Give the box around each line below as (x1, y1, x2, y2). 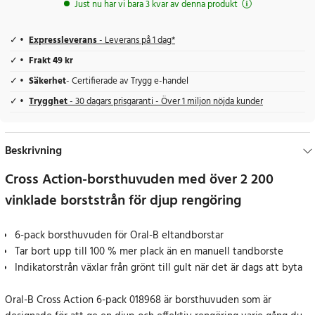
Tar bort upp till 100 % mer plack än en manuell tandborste (15, 243, 283, 261)
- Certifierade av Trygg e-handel (66, 75, 188, 89)
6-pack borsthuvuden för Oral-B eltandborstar (15, 227, 224, 245)
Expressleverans (29, 34, 97, 49)
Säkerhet (29, 75, 66, 89)
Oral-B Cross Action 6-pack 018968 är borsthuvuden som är (5, 292, 271, 309)
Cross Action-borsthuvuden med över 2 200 (5, 169, 274, 192)
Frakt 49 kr (29, 54, 73, 69)
